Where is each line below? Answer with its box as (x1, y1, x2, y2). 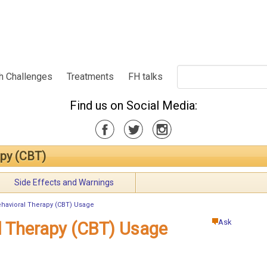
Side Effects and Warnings (14, 178, 114, 188)
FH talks (128, 70, 163, 82)
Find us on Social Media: (70, 98, 197, 113)
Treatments (67, 70, 114, 82)
